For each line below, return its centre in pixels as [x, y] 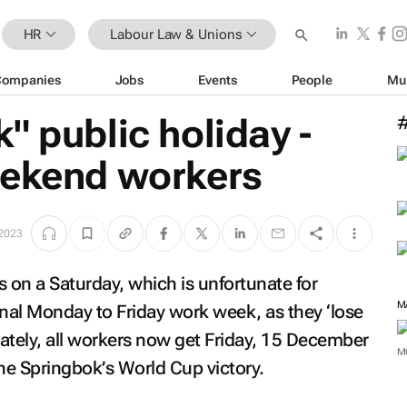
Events [218, 79]
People [312, 79]
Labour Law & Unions [176, 34]
